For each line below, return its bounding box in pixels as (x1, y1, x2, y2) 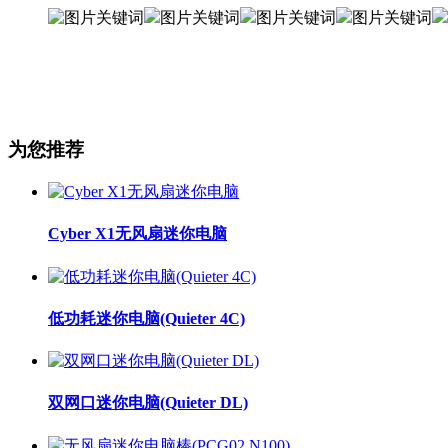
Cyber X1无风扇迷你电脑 (48, 225, 227, 243)
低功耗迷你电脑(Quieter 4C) (48, 309, 245, 327)
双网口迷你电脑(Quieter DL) (48, 394, 248, 412)
